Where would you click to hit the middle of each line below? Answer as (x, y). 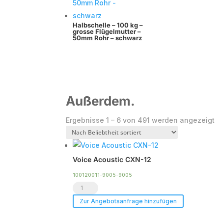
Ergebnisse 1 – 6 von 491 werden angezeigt (140, 120)
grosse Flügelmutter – (107, 31)
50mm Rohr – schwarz (108, 38)
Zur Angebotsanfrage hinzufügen (128, 201)
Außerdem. (101, 101)
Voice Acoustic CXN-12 (112, 159)
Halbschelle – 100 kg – (108, 25)
